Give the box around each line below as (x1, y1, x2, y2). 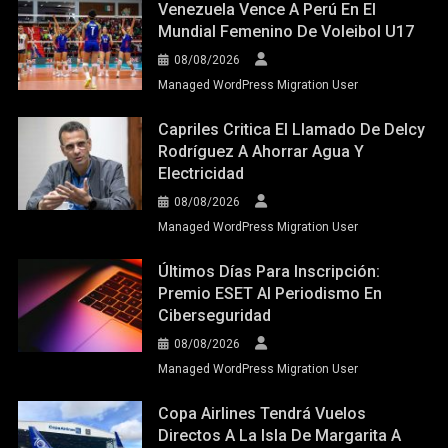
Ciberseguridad (158, 305, 272, 325)
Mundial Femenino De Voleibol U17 (158, 21, 415, 41)
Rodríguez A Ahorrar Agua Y (158, 141, 365, 161)
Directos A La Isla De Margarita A (158, 425, 402, 445)
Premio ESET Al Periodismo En (158, 283, 383, 303)
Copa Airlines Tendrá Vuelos (158, 403, 367, 423)
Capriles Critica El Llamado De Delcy (158, 119, 426, 139)
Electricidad (158, 163, 245, 183)
